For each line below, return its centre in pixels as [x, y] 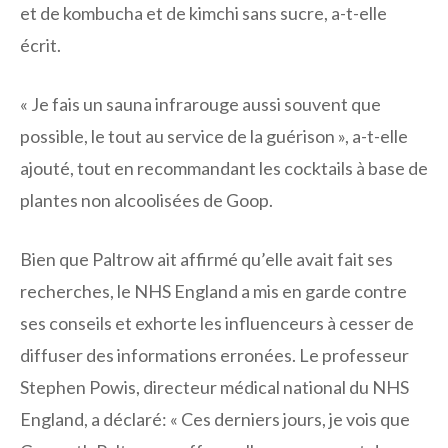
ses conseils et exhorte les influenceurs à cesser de [217, 323]
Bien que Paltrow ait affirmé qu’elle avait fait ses [206, 259]
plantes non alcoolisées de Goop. [146, 200]
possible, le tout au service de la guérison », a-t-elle [214, 136]
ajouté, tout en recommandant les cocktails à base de [224, 168]
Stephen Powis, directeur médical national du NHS [214, 387]
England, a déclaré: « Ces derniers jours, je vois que [215, 419]
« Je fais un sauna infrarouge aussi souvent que [200, 104]
